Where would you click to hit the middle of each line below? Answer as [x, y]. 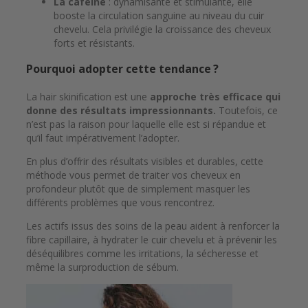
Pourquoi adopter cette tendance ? [122, 68]
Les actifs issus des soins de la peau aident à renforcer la [153, 226]
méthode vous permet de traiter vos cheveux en [133, 175]
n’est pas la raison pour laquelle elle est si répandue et [146, 124]
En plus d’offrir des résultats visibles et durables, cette [145, 162]
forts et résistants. [94, 43]
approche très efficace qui [215, 97]
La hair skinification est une [88, 97]
